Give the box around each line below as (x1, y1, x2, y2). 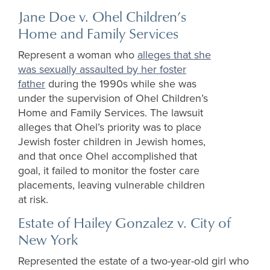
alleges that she (137, 48, 211, 62)
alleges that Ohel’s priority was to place (18, 121, 201, 134)
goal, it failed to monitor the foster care (18, 164, 199, 178)
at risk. (18, 193, 48, 207)
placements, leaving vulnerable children (18, 178, 205, 192)
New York (18, 229, 78, 250)
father (18, 77, 45, 91)
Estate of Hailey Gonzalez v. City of (18, 212, 231, 233)
